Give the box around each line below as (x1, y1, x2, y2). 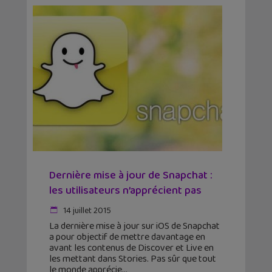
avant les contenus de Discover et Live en (49, 240, 214, 256)
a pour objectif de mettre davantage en (49, 229, 205, 245)
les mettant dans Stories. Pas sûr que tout (49, 251, 216, 267)
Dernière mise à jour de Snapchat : (49, 167, 212, 185)
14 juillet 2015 (61, 204, 111, 218)
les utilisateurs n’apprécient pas (49, 182, 202, 200)
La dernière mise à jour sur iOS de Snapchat (49, 219, 220, 234)
